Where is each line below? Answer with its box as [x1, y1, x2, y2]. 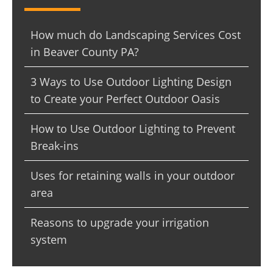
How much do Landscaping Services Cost [30, 27, 241, 43]
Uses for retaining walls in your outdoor [30, 168, 235, 183]
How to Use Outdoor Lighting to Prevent [30, 121, 235, 136]
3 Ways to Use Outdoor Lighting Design [30, 74, 232, 90]
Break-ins [30, 138, 79, 154]
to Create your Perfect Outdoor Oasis [30, 91, 220, 107]
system [30, 232, 67, 247]
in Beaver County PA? [30, 44, 139, 60]
